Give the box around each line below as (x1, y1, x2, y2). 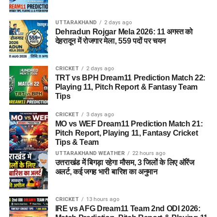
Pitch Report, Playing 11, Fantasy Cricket (55, 129, 198, 138)
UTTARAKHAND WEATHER (55, 150, 125, 157)
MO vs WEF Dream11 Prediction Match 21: (55, 120, 203, 128)
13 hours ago (86, 196, 119, 203)
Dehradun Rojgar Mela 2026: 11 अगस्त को (55, 28, 193, 36)
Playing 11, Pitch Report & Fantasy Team (55, 83, 198, 92)
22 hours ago (132, 150, 165, 157)
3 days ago (86, 111, 114, 118)
